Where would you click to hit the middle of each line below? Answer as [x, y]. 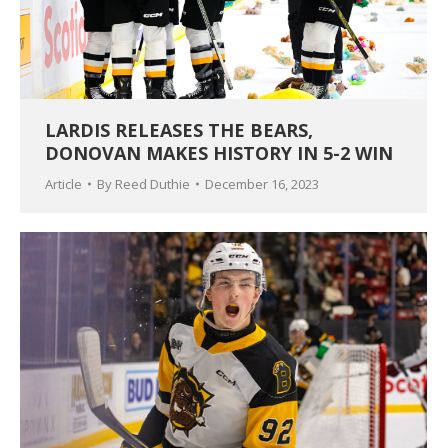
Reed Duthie [152, 183]
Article [63, 183]
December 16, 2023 [262, 183]
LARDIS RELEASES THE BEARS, [179, 129]
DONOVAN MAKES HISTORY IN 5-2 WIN [219, 152]
